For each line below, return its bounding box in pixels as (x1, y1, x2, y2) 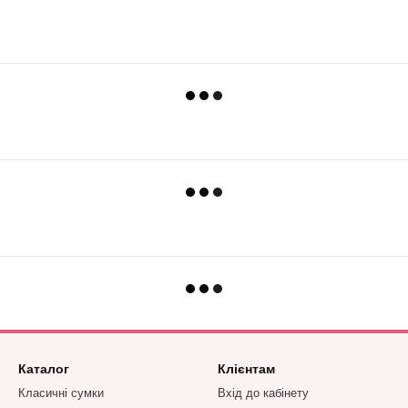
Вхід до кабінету (218, 386, 309, 400)
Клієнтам (218, 362, 275, 376)
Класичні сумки (18, 386, 104, 400)
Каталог (18, 362, 69, 376)
